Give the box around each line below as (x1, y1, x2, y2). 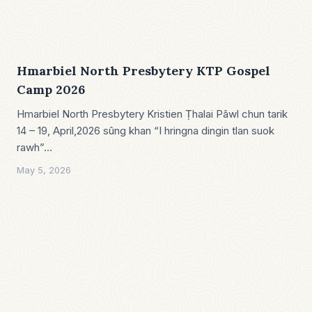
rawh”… (17, 140, 52, 154)
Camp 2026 (17, 81, 85, 97)
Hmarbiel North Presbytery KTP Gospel (17, 62, 270, 79)
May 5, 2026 (17, 164, 71, 175)
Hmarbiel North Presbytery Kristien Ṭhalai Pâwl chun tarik (17, 107, 288, 120)
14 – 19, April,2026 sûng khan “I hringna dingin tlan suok (17, 123, 274, 137)
